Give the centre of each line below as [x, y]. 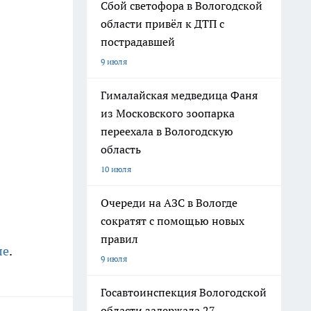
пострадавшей [138, 42]
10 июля [116, 169]
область [121, 149]
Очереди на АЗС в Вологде [169, 203]
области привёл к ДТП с [162, 24]
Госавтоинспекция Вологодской [184, 292]
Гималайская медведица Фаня [179, 95]
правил [119, 239]
